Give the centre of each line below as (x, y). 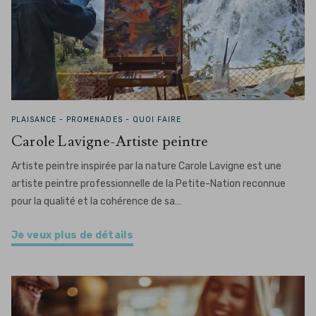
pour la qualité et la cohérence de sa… (96, 201)
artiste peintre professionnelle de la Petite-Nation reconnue (148, 184)
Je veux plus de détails (73, 235)
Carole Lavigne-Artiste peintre (110, 141)
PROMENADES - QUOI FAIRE (124, 120)
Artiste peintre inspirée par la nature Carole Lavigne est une (146, 166)
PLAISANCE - (39, 120)
